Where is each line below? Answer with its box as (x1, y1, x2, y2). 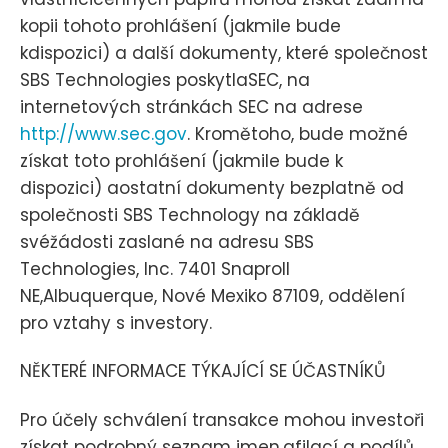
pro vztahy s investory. (20, 311, 212, 336)
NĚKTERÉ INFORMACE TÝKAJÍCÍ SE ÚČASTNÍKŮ (20, 359, 385, 384)
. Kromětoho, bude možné (187, 122, 408, 147)
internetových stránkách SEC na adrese (20, 95, 363, 120)
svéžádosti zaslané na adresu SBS (20, 230, 314, 255)
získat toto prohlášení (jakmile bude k (20, 149, 343, 174)
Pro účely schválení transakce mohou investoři (20, 407, 424, 432)
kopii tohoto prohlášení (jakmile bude (20, 14, 341, 39)
